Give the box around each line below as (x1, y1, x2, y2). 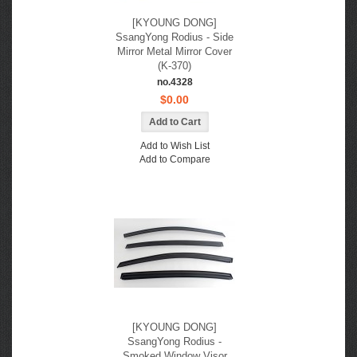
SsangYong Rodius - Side (116, 31, 233, 43)
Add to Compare (139, 154, 210, 165)
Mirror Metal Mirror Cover (117, 45, 232, 57)
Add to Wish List (139, 140, 210, 151)
